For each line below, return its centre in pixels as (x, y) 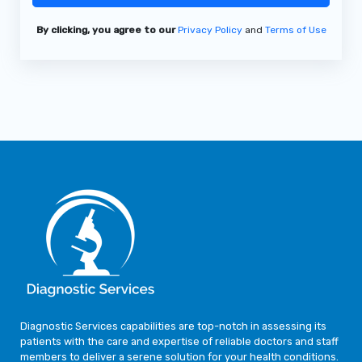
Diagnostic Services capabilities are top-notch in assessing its (173, 326)
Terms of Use (295, 29)
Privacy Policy (210, 29)
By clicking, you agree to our (105, 29)
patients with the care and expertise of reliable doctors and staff (179, 342)
